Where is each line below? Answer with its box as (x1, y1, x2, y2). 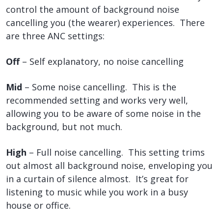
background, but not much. (6, 120, 122, 133)
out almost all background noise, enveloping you (6, 159, 213, 171)
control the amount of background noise (6, 3, 179, 15)
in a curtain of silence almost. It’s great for (6, 172, 189, 185)
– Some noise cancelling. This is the (25, 81, 176, 93)
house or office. (6, 199, 71, 211)
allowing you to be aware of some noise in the (6, 107, 201, 119)
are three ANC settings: (6, 29, 105, 42)
